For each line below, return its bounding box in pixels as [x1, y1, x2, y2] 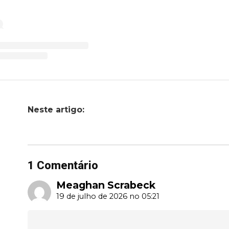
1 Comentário [28, 158, 98, 172]
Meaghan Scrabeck [56, 178, 155, 191]
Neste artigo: [28, 104, 84, 114]
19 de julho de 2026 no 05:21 [56, 191, 159, 201]
